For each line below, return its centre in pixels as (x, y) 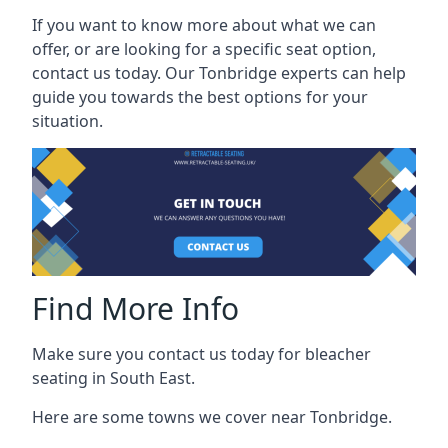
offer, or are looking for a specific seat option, (204, 48)
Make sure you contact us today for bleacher (201, 353)
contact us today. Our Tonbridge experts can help (219, 72)
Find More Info (135, 308)
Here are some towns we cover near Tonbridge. (212, 416)
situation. (67, 120)
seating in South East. (113, 377)
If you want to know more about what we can (204, 24)
